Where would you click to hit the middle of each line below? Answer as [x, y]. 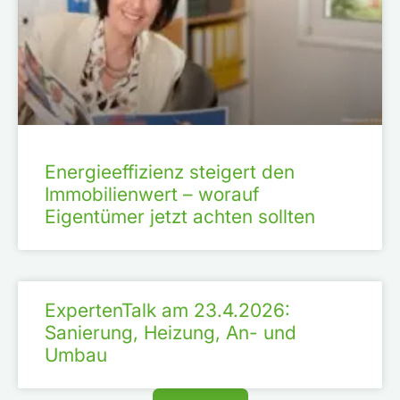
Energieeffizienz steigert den [170, 172]
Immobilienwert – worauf [152, 195]
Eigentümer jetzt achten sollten [180, 217]
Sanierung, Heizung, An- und [171, 333]
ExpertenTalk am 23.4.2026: [167, 311]
